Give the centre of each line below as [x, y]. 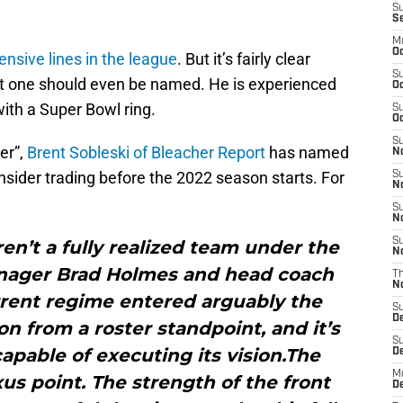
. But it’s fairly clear [244, 59]
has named [307, 153]
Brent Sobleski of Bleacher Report [146, 153]
